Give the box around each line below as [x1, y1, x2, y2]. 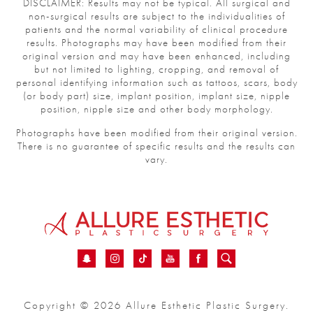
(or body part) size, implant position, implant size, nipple [23, 89, 290, 103]
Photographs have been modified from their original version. [15, 126, 298, 140]
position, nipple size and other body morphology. [40, 102, 273, 117]
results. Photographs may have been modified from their [27, 36, 286, 50]
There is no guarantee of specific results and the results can [17, 139, 296, 154]
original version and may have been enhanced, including [22, 49, 291, 64]
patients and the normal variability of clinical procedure [25, 22, 288, 37]
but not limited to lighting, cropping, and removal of [34, 62, 279, 77]
